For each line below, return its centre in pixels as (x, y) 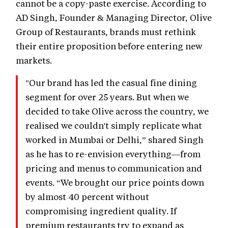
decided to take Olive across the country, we (117, 111)
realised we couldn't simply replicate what (114, 125)
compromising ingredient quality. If (101, 210)
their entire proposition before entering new (109, 46)
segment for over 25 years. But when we (107, 96)
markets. (34, 60)
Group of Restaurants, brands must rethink (106, 31)
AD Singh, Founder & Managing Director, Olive (114, 17)
